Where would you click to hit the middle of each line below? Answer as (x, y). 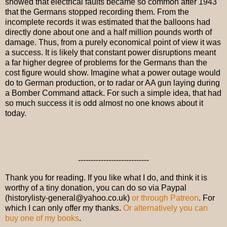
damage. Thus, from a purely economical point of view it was (113, 42)
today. (16, 113)
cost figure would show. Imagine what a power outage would (113, 73)
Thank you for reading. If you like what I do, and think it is (106, 178)
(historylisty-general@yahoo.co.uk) (68, 198)
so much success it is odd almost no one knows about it (104, 103)
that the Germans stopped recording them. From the (97, 12)
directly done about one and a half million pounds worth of (108, 32)
